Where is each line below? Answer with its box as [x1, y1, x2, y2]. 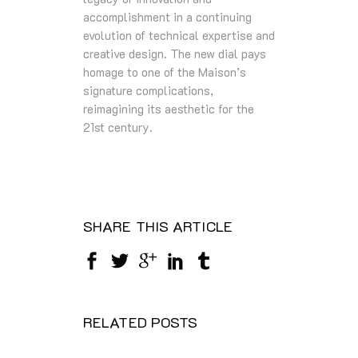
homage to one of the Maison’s [83, 63, 246, 80]
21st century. [83, 118, 153, 135]
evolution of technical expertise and [83, 26, 275, 43]
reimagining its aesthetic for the [83, 100, 254, 117]
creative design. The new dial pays [83, 45, 266, 62]
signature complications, [83, 82, 213, 98]
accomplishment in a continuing [83, 8, 252, 25]
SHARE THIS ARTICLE [83, 216, 233, 236]
